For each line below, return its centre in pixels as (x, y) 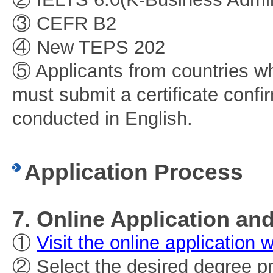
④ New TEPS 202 (89, 47)
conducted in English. (102, 119)
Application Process (134, 172)
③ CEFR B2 (64, 23)
